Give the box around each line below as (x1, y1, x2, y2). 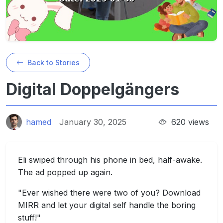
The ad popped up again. (18, 167, 112, 177)
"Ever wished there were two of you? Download (18, 188, 201, 198)
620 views (169, 116, 209, 127)
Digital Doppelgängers (6, 80, 179, 99)
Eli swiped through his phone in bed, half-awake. (18, 155, 202, 165)
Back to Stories (25, 58, 80, 67)
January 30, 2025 (59, 116, 126, 127)
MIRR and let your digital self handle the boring (18, 200, 196, 210)
